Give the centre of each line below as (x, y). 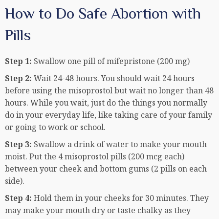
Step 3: (19, 144)
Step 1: (19, 61)
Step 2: (19, 78)
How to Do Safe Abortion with (103, 13)
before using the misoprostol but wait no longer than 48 (109, 91)
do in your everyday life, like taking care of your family (109, 115)
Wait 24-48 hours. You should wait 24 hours (114, 78)
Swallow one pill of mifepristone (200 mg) (112, 61)
